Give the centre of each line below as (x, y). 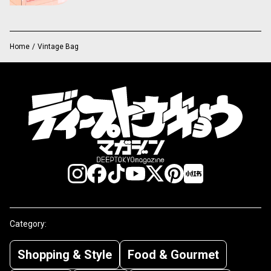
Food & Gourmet (173, 254)
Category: (28, 224)
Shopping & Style (65, 254)
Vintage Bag (58, 46)
